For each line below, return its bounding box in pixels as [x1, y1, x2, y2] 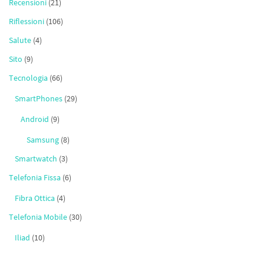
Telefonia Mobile [9, 212, 67, 223]
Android [21, 114, 49, 125]
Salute [9, 35, 31, 46]
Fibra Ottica [15, 193, 55, 204]
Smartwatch [15, 153, 57, 164]
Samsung [27, 134, 59, 146]
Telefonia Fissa [9, 172, 61, 183]
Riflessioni [9, 16, 44, 27]
